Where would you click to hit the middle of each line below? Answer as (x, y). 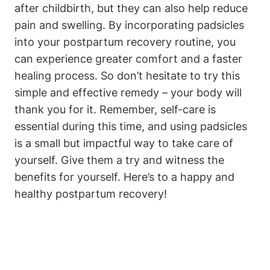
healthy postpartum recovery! (91, 194)
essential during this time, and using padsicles (131, 127)
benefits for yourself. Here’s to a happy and (124, 177)
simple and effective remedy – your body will (128, 93)
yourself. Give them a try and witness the (119, 160)
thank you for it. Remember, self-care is (115, 110)
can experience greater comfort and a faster (128, 59)
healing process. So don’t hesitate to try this (127, 76)
